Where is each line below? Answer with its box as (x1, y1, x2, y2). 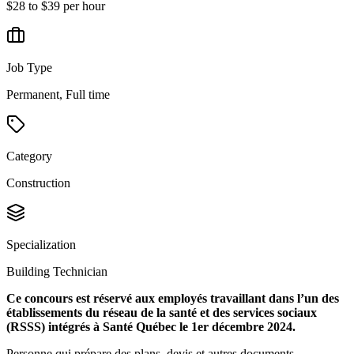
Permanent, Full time (6, 88, 110, 101)
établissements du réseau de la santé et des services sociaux (6, 306, 317, 319)
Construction (6, 176, 70, 190)
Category (6, 149, 52, 163)
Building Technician (6, 265, 107, 278)
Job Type (6, 61, 52, 74)
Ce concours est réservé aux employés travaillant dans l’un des (6, 292, 339, 305)
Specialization (6, 238, 76, 251)
